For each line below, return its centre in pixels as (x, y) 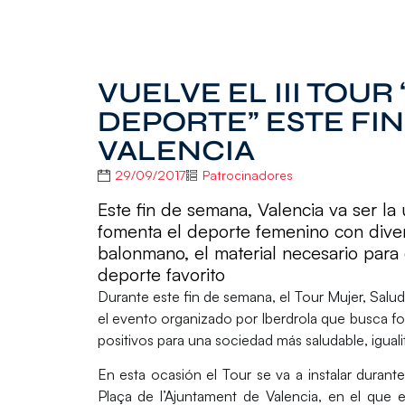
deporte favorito (161, 274)
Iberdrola (290, 318)
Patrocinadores (247, 175)
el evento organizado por (178, 318)
